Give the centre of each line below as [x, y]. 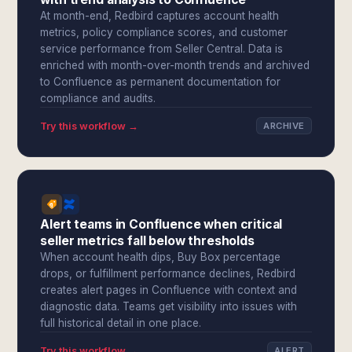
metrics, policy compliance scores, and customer [164, 32]
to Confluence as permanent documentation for [161, 82]
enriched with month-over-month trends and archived [175, 65]
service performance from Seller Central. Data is [162, 49]
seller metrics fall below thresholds [147, 241]
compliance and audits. [98, 98]
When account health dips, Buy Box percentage [161, 257]
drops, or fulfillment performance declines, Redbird [168, 273]
